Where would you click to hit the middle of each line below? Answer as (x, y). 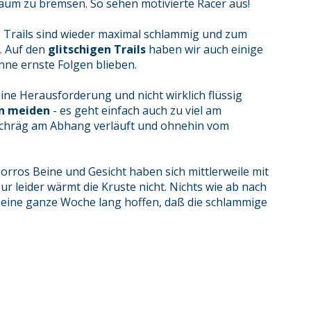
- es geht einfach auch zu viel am (136, 110)
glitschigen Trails (97, 49)
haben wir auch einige (204, 49)
